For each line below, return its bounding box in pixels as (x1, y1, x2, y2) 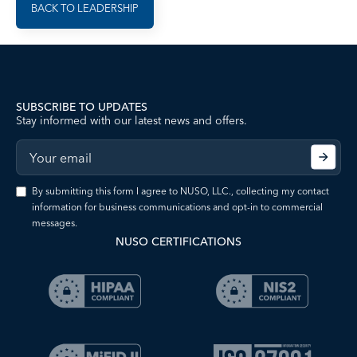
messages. (32, 217, 77, 229)
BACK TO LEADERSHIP (31, 2, 139, 14)
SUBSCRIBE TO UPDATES (16, 100, 147, 114)
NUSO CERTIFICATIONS (116, 234, 241, 249)
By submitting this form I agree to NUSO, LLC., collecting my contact (32, 185, 329, 197)
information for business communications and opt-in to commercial (32, 201, 323, 213)
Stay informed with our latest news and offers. (16, 113, 247, 127)
